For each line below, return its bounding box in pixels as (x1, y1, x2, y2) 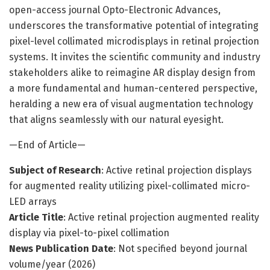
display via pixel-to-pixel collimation (9, 227, 169, 239)
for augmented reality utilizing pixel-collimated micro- (9, 180, 250, 192)
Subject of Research (9, 164, 101, 176)
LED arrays (9, 195, 57, 207)
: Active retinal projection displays (101, 164, 252, 176)
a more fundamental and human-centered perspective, (9, 82, 257, 94)
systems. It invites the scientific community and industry (9, 51, 260, 63)
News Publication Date (9, 242, 113, 254)
